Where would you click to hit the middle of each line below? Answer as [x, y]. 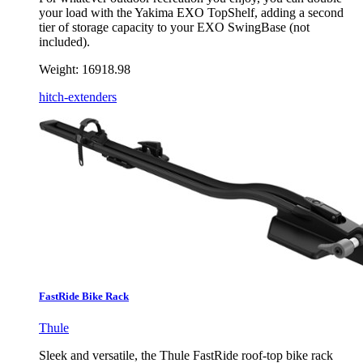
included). [64, 42]
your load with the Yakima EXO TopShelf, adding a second [191, 13]
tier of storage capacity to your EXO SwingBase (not [174, 28]
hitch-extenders [78, 97]
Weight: [59, 70]
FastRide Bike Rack [84, 296]
